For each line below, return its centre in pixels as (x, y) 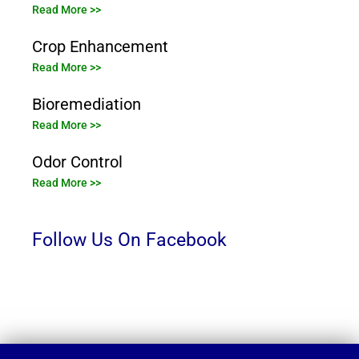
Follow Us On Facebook (129, 240)
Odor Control (77, 162)
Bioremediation (87, 105)
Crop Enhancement (100, 47)
